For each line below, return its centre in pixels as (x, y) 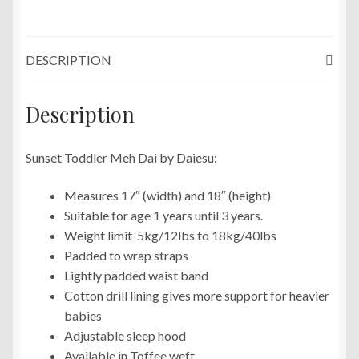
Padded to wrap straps (126, 256)
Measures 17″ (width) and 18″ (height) (167, 196)
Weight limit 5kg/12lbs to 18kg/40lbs (170, 236)
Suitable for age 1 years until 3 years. (163, 216)
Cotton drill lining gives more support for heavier (197, 296)
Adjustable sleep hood (125, 336)
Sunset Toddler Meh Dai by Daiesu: (121, 157)
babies (83, 316)
